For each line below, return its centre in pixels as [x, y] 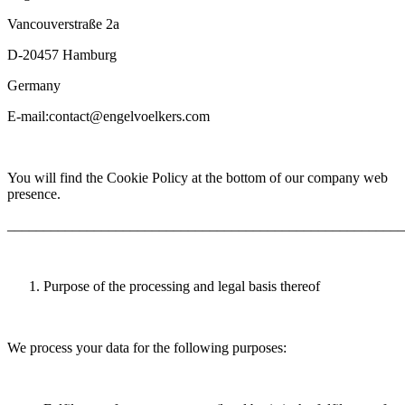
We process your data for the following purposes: [147, 348]
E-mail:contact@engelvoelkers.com [108, 117]
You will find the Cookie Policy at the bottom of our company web [198, 178]
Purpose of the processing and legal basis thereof [182, 287]
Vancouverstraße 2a [65, 24]
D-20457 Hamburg [62, 55]
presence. [34, 194]
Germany [34, 86]
